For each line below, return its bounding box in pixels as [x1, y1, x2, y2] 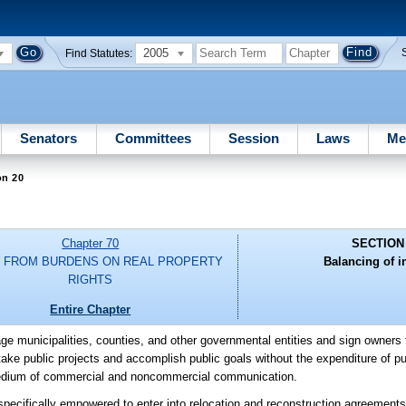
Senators [20, 130, 78, 146]
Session [227, 130, 279, 146]
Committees [114, 130, 191, 146]
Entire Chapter [50, 302, 131, 316]
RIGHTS [68, 273, 113, 287]
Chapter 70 [62, 237, 120, 251]
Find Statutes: [65, 47, 133, 59]
